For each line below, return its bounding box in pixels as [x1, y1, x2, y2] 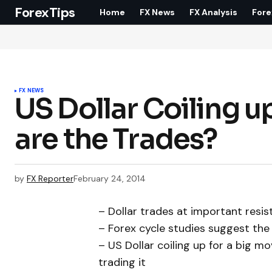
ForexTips [15, 3, 76, 21]
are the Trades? [15, 121, 217, 157]
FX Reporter [27, 173, 73, 184]
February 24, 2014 [73, 173, 146, 184]
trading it [98, 255, 146, 270]
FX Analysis [189, 6, 238, 18]
